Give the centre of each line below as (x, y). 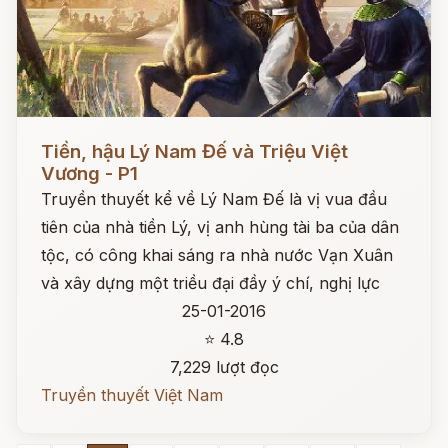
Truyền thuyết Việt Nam (132, 395)
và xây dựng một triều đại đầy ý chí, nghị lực (210, 283)
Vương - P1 (89, 173)
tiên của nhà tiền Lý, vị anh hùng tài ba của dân (220, 227)
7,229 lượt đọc (224, 367)
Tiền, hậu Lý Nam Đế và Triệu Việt (194, 151)
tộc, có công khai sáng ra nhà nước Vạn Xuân (217, 255)
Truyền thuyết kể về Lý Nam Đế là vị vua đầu (214, 199)
